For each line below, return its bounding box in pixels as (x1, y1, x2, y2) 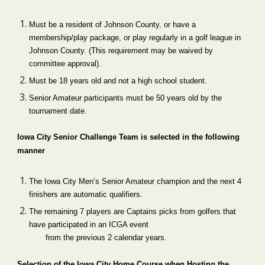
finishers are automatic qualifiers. (29, 190, 143, 199)
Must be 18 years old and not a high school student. (29, 76, 208, 85)
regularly (147, 33, 179, 42)
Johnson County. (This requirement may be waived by (29, 46, 214, 55)
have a (173, 20, 196, 29)
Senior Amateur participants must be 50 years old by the (29, 93, 222, 102)
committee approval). (29, 59, 102, 68)
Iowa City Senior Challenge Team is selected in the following (17, 132, 240, 141)
